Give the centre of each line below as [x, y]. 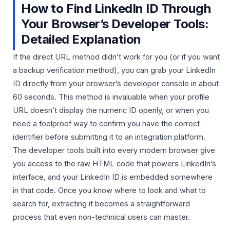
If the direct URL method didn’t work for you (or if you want [116, 57]
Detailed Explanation [81, 40]
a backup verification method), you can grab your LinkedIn [114, 70]
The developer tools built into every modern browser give [114, 150]
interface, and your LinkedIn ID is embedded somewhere [113, 177]
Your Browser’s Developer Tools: [115, 24]
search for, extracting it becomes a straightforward [101, 204]
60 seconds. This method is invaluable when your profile [111, 97]
